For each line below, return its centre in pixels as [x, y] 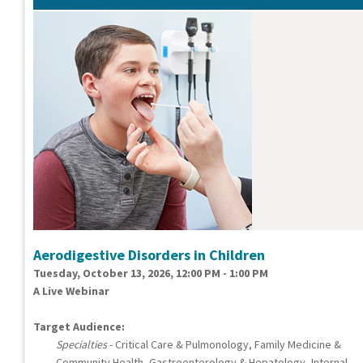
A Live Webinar [71, 291]
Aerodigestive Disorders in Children [149, 255]
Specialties [81, 345]
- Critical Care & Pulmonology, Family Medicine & [224, 345]
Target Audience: [79, 327]
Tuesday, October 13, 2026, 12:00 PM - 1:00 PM [151, 273]
